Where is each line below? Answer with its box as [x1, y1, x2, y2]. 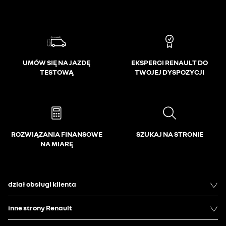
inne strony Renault [8, 203, 72, 212]
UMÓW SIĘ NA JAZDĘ [23, 58, 90, 67]
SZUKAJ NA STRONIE [136, 130, 203, 138]
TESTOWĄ [39, 68, 74, 76]
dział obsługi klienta [8, 180, 76, 188]
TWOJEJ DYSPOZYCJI [135, 68, 204, 76]
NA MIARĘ [40, 139, 73, 148]
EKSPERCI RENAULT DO [131, 58, 208, 67]
